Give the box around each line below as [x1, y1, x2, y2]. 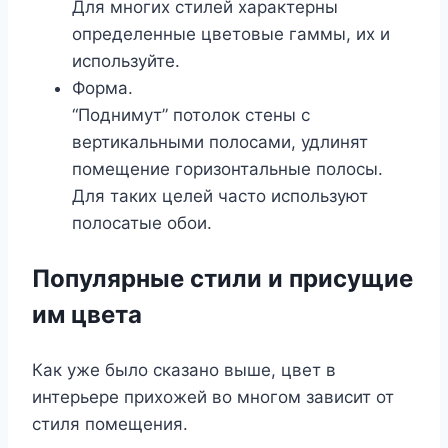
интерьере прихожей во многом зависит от [32, 387, 394, 408]
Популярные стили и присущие [32, 264, 413, 294]
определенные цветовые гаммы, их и [72, 24, 390, 45]
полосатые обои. [72, 213, 212, 234]
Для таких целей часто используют [72, 186, 368, 207]
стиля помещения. [32, 414, 188, 435]
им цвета [32, 300, 142, 330]
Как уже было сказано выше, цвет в [32, 360, 336, 381]
